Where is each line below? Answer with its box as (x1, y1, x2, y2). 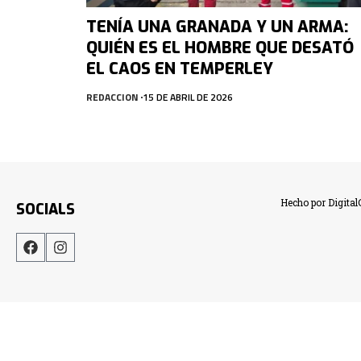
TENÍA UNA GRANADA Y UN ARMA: (86, 15, 348, 38)
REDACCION (86, 89, 139, 105)
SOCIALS (16, 199, 75, 219)
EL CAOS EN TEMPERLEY (86, 57, 273, 80)
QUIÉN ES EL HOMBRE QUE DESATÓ (86, 36, 354, 59)
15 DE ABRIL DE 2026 (143, 89, 233, 105)
